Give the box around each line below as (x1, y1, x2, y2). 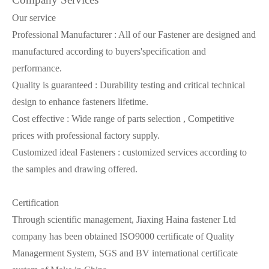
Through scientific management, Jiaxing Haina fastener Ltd (12, 214, 236, 225)
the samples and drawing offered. (12, 164, 138, 174)
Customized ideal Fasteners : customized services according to (12, 147, 247, 157)
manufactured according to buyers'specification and (12, 46, 206, 56)
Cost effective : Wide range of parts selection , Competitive (12, 113, 234, 124)
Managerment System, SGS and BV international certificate (12, 248, 238, 258)
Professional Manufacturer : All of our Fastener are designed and (12, 29, 256, 40)
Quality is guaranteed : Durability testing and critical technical (12, 80, 245, 90)
